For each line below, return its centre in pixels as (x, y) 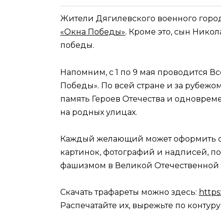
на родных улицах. (99, 112)
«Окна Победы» (93, 32)
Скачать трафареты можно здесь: (129, 192)
